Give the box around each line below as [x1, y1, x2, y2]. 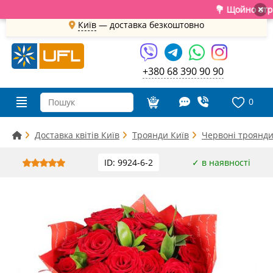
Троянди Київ [132, 129, 189, 141]
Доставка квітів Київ [35, 129, 119, 141]
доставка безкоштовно [110, 18, 204, 30]
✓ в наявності [192, 157, 250, 168]
